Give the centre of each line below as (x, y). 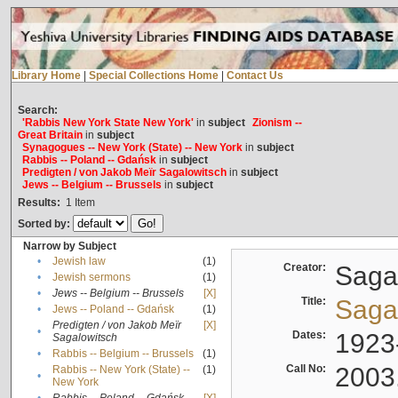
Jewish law (79, 262)
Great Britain (50, 135)
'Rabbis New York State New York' (107, 123)
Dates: (311, 335)
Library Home (46, 76)
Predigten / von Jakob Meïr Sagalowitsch (124, 173)
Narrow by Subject (69, 247)
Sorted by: (45, 224)
